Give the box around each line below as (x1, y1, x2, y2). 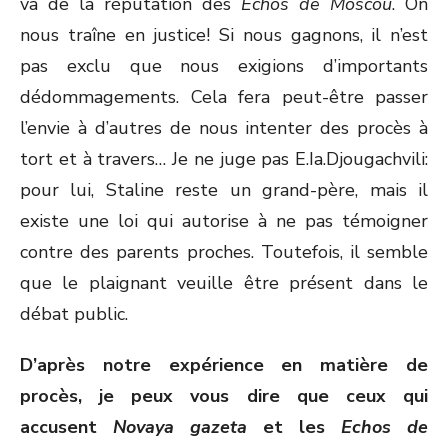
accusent (20, 415, 113, 439)
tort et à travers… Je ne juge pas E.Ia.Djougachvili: (20, 147, 428, 171)
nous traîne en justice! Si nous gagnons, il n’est (20, 23, 428, 47)
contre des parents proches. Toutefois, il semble (20, 240, 428, 264)
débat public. (20, 302, 128, 326)
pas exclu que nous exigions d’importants (20, 54, 428, 78)
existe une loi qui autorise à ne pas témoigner (20, 209, 428, 233)
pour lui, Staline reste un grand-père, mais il (20, 178, 428, 202)
